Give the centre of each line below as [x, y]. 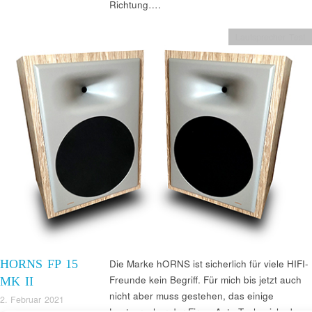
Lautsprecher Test [271, 37]
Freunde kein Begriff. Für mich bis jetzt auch [205, 280]
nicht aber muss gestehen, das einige [191, 296]
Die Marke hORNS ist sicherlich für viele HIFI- [209, 264]
